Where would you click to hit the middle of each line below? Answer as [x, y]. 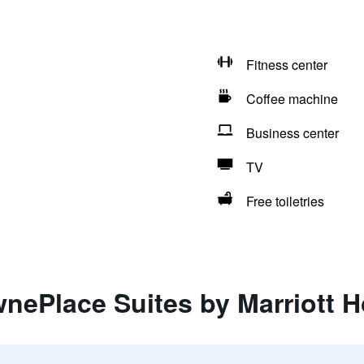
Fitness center [286, 65]
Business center [292, 133]
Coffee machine [292, 99]
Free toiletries [285, 201]
